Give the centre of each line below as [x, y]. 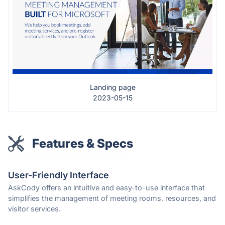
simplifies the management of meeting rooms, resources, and [112, 198]
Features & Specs [83, 144]
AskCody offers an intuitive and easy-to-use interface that [106, 188]
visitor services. [34, 209]
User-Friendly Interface [59, 175]
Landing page [113, 87]
